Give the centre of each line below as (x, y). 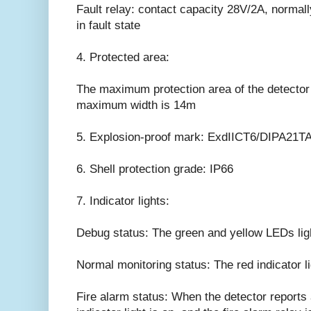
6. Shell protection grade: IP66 (155, 169)
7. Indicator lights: (123, 201)
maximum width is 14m (136, 105)
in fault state (108, 25)
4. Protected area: (123, 57)
